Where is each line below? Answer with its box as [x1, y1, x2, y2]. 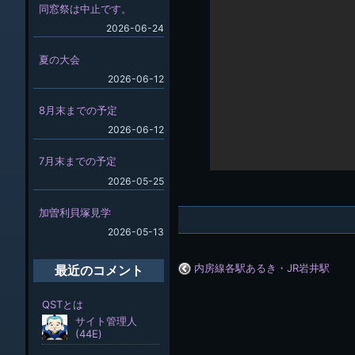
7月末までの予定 [38, 155, 116, 168]
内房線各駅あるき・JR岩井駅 [191, 261, 330, 274]
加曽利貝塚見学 [38, 205, 111, 219]
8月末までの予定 [38, 104, 117, 117]
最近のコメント [54, 264, 143, 278]
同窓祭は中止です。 [38, 2, 132, 15]
